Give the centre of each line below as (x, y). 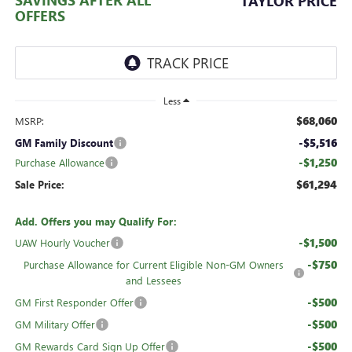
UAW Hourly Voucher (62, 242)
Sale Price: (39, 184)
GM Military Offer (55, 324)
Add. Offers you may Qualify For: (95, 221)
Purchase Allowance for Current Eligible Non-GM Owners (154, 264)
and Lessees (154, 280)
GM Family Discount (64, 142)
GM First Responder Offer (74, 302)
